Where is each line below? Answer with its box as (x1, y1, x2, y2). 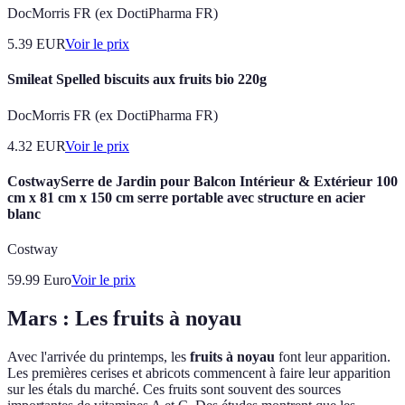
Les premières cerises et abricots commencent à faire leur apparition (7, 364, 391, 381)
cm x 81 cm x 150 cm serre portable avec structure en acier (7, 189, 365, 205)
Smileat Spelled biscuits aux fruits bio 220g (7, 71, 267, 88)
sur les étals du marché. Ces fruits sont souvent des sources (7, 381, 341, 397)
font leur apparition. (275, 348, 391, 364)
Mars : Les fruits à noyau (7, 306, 241, 330)
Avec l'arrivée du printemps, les (7, 348, 190, 364)
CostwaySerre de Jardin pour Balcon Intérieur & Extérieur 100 (7, 173, 398, 189)
